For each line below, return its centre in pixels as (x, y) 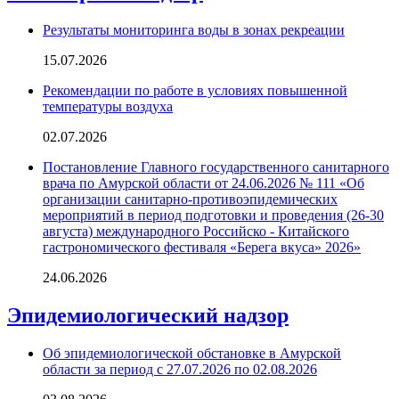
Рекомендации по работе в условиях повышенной (195, 90)
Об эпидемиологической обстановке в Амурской (192, 353)
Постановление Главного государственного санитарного (216, 167)
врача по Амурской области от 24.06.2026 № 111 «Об (204, 183)
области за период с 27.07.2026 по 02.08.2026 (180, 369)
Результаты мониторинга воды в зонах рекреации (194, 29)
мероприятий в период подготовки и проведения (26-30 (213, 215)
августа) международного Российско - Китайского (196, 231)
